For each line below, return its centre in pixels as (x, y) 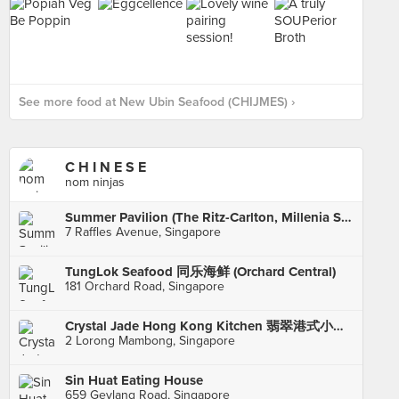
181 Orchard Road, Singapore (145, 286)
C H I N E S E (106, 167)
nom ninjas (95, 182)
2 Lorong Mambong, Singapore (150, 341)
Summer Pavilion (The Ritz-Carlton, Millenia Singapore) (346, 217)
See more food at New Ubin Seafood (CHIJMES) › (157, 102)
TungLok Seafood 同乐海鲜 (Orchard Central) (200, 272)
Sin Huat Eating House (134, 380)
